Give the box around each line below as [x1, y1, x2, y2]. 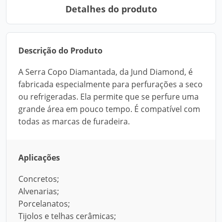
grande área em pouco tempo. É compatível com [18, 104, 200, 114]
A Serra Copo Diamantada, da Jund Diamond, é [18, 66, 193, 77]
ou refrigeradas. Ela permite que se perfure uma [18, 91, 199, 102]
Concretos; [18, 173, 59, 184]
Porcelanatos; [18, 198, 70, 209]
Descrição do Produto [18, 45, 103, 56]
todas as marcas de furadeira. [18, 116, 130, 127]
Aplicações [18, 152, 60, 163]
